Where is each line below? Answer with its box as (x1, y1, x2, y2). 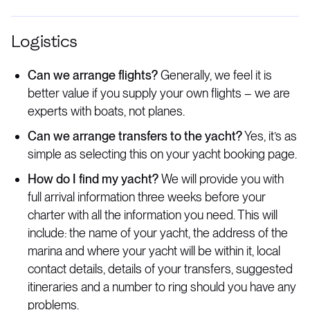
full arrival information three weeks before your (28, 190, 266, 204)
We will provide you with (158, 172, 284, 186)
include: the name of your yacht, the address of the (28, 226, 288, 240)
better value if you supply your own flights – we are (28, 86, 290, 100)
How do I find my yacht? (28, 172, 158, 186)
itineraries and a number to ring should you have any (28, 280, 296, 294)
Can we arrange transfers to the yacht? (28, 129, 242, 143)
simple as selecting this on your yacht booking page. (28, 147, 297, 161)
